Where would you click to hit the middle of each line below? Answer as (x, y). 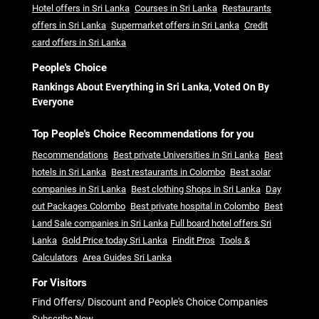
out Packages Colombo (79, 206)
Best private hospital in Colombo (195, 206)
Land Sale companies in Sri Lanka (100, 223)
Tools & (235, 240)
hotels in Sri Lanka (69, 172)
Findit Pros (194, 240)
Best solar (250, 172)
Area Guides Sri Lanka (127, 257)
